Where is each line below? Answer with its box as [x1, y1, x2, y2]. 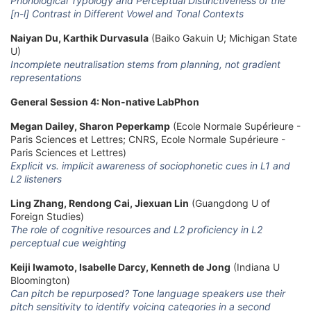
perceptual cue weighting [10, 236, 126, 249]
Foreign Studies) [10, 210, 84, 222]
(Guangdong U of [189, 196, 270, 209]
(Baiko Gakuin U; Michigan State [149, 31, 297, 44]
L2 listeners [10, 172, 62, 185]
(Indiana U [230, 260, 280, 273]
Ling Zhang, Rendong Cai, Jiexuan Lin [10, 196, 189, 209]
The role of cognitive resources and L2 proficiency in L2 [10, 223, 262, 235]
